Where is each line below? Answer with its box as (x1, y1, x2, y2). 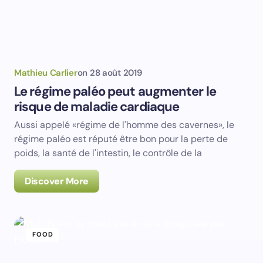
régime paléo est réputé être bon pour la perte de (14, 133, 228, 145)
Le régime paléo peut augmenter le (14, 83, 216, 100)
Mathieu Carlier (14, 67, 77, 79)
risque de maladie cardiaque (14, 98, 180, 115)
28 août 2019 (89, 67, 142, 79)
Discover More (25, 175, 89, 187)
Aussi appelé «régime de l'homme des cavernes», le (14, 119, 234, 131)
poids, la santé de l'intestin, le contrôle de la (14, 147, 202, 159)
